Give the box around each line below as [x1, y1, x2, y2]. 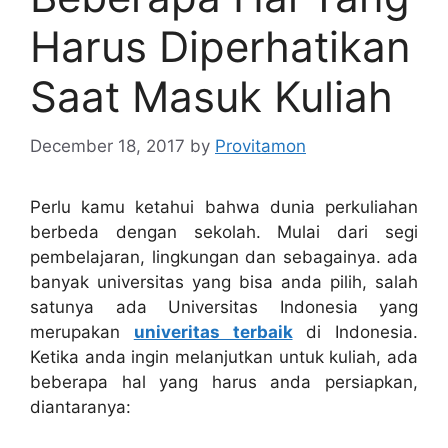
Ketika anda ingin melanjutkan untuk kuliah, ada [30, 346, 418, 367]
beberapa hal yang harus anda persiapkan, [30, 371, 418, 392]
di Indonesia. [292, 321, 418, 342]
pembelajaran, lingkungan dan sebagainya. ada [30, 246, 418, 267]
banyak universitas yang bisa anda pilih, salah [30, 271, 418, 292]
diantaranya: [30, 396, 131, 417]
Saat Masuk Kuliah [30, 71, 393, 123]
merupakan [30, 321, 134, 342]
